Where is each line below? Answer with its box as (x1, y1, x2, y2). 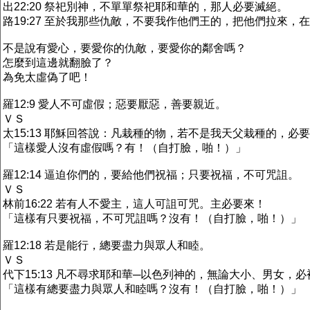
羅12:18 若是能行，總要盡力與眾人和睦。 (3, 239, 210, 251)
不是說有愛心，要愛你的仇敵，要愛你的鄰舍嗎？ (3, 42, 246, 54)
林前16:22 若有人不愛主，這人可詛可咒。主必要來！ (3, 198, 266, 210)
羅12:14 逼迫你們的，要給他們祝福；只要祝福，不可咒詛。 (3, 169, 299, 181)
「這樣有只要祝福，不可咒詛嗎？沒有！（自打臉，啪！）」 (3, 212, 302, 224)
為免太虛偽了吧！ (3, 71, 91, 83)
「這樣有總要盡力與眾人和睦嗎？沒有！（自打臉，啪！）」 (3, 283, 302, 295)
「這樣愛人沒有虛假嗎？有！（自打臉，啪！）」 (3, 142, 246, 154)
